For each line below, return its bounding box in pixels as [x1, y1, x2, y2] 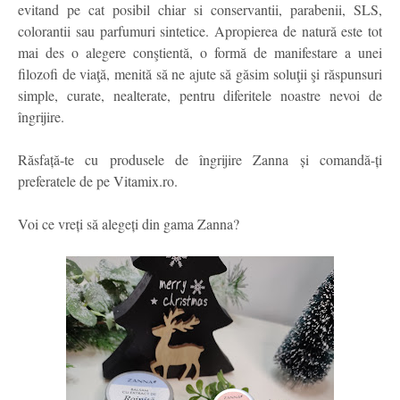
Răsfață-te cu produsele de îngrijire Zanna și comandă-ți [18, 150, 382, 170]
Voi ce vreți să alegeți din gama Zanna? [18, 214, 239, 234]
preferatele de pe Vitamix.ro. [18, 171, 178, 191]
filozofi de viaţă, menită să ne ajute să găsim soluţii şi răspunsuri [18, 64, 382, 84]
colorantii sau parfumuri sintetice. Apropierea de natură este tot [18, 21, 382, 41]
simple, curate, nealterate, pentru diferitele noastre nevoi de [18, 86, 382, 105]
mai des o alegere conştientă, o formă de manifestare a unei [18, 43, 382, 62]
